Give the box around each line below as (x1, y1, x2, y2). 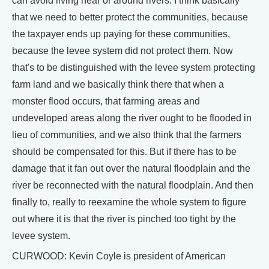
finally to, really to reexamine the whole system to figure (12, 197, 246, 207)
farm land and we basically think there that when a (12, 79, 224, 89)
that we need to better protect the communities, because (12, 12, 248, 22)
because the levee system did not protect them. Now (12, 46, 233, 56)
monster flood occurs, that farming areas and (12, 96, 200, 106)
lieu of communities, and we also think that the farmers (12, 130, 241, 140)
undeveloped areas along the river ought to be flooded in (12, 113, 252, 123)
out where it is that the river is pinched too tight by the (12, 214, 236, 224)
